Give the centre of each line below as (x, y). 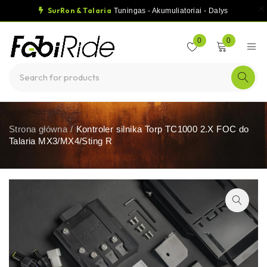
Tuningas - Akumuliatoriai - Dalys (170, 11)
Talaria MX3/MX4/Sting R (61, 141)
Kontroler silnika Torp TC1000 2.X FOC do (162, 129)
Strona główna (38, 129)
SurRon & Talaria (79, 10)
